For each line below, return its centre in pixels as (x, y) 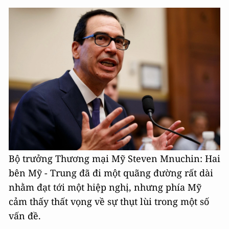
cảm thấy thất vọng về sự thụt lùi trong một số (109, 201)
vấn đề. (25, 216)
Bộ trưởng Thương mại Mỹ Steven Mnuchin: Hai (114, 158)
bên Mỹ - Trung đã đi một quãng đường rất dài (111, 173)
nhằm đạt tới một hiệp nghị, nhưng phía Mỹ (105, 187)
